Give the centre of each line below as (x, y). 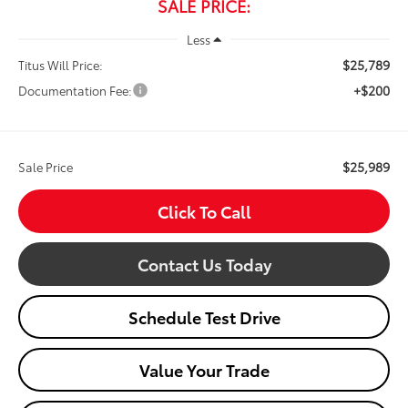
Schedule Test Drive (204, 317)
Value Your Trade (204, 370)
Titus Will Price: (61, 65)
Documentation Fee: (76, 91)
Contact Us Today (204, 265)
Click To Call (204, 212)
